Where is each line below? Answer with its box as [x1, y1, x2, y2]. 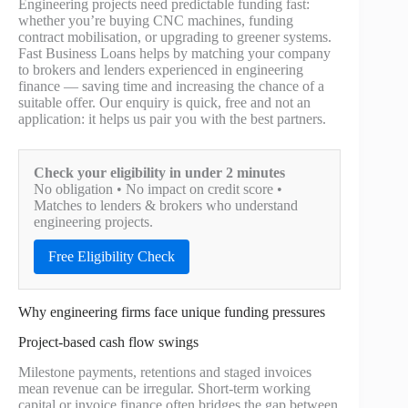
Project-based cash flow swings [18, 334, 199, 351]
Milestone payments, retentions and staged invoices [18, 363, 311, 380]
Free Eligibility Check [48, 249, 175, 265]
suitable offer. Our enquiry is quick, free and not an [18, 95, 311, 111]
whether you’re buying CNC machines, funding [18, 13, 293, 29]
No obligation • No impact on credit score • [34, 181, 282, 198]
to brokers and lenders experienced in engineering [18, 62, 303, 78]
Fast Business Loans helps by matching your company [18, 46, 331, 62]
